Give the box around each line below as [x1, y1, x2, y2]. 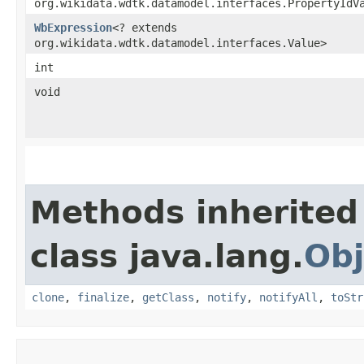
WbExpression [34, 20, 112, 34]
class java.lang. [30, 237, 304, 275]
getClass [142, 290, 194, 304]
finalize [77, 290, 129, 304]
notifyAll [259, 290, 318, 304]
